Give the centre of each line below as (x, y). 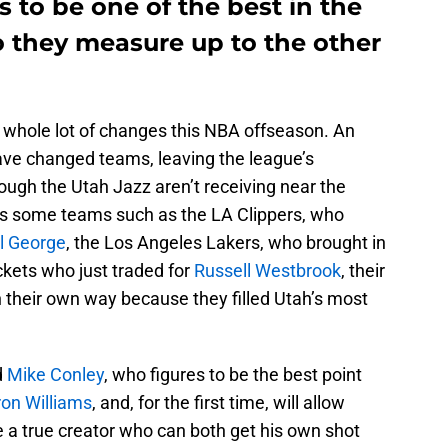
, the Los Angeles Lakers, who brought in (226, 242)
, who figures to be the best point (233, 374)
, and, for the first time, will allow (218, 402)
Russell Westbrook (267, 270)
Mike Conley (55, 374)
